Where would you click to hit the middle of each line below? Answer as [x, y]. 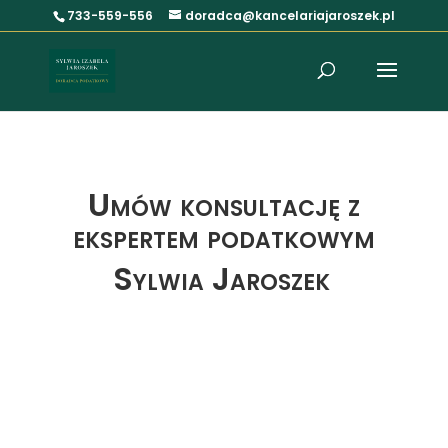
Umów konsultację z [223, 204]
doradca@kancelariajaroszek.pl [289, 15]
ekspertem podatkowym [223, 236]
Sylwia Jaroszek [222, 278]
